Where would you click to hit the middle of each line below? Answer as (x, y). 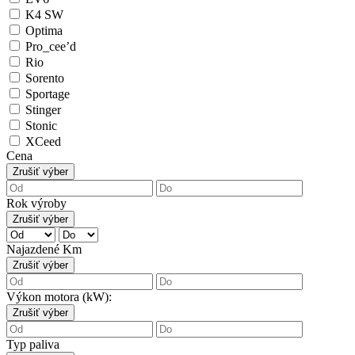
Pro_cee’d (49, 47)
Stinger (42, 110)
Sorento (43, 78)
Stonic (40, 126)
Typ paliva (33, 345)
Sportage (46, 94)
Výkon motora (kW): (59, 297)
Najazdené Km (44, 250)
